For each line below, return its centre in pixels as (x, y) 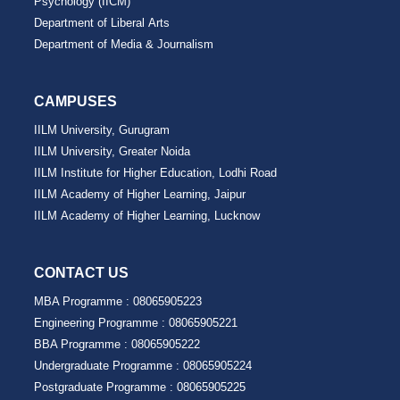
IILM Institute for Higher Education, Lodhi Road (156, 172)
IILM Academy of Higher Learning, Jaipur (140, 194)
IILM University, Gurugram (102, 129)
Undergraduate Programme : (109, 365)
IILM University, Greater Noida (112, 151)
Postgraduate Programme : (106, 387)
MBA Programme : (84, 301)
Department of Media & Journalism (124, 44)
